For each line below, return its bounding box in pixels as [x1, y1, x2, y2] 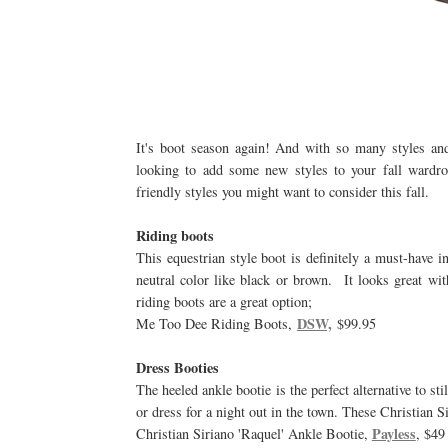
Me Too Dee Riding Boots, [135, 314, 297, 334]
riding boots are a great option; [135, 292, 312, 312]
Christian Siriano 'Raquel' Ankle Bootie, [135, 424, 372, 444]
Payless [371, 423, 416, 445]
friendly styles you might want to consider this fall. [135, 182, 429, 202]
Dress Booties [135, 357, 219, 379]
